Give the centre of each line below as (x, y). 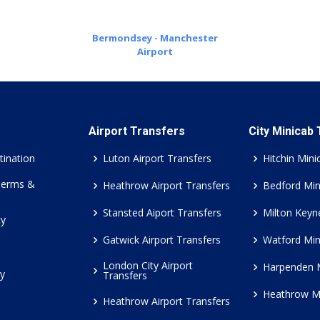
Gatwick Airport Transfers (162, 240)
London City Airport (148, 265)
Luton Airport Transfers (157, 158)
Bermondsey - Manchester (155, 38)
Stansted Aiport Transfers (162, 212)
